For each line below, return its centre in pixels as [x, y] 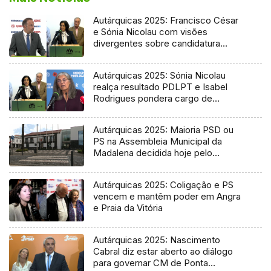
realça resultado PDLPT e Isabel [161, 87]
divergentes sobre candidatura [157, 43]
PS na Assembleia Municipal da [158, 142]
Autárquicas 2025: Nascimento [157, 240]
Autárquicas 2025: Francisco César [166, 20]
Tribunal [109, 165]
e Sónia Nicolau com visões [151, 31]
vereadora [115, 109]
